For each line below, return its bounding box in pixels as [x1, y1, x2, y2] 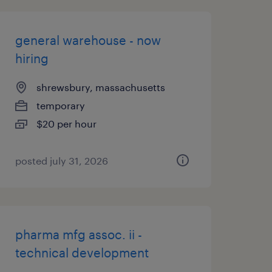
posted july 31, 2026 [15, 155, 108, 166]
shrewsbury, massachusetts [36, 81, 165, 93]
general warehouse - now [15, 33, 161, 47]
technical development [15, 245, 149, 260]
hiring [15, 51, 49, 66]
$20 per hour [36, 118, 97, 129]
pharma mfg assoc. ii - [15, 227, 142, 242]
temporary [36, 100, 85, 111]
